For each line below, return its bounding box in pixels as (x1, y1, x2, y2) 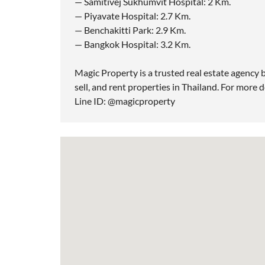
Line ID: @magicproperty (75, 95, 175, 107)
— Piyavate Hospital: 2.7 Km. (75, 10, 190, 22)
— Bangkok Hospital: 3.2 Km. (75, 38, 190, 50)
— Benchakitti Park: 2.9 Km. (75, 24, 186, 36)
